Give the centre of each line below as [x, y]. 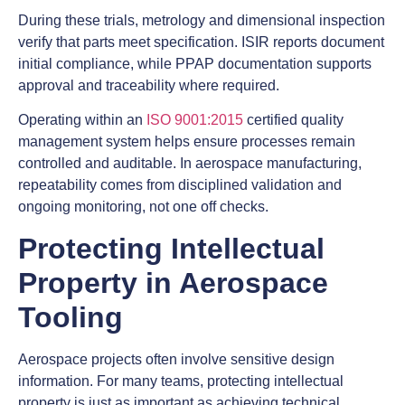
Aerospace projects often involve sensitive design [176, 359]
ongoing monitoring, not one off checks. [143, 207]
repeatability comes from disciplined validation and [180, 185]
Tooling [71, 317]
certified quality [293, 120]
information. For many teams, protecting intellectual [181, 381]
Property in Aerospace [173, 283]
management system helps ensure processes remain [187, 142]
